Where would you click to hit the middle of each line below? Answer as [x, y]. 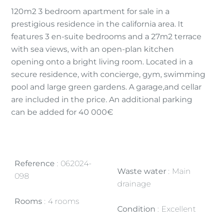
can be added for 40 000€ [62, 112]
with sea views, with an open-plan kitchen [93, 49]
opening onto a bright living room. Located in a [102, 62]
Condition [137, 209]
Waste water [143, 171]
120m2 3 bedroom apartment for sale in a [90, 11]
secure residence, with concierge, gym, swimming [108, 74]
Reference [36, 163]
